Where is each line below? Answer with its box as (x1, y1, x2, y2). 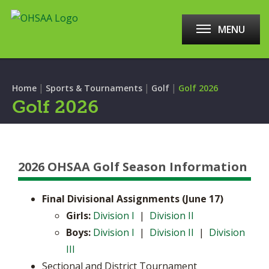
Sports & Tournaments (46, 82, 142, 94)
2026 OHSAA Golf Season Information (18, 159, 247, 175)
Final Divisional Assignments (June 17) (42, 192, 223, 205)
